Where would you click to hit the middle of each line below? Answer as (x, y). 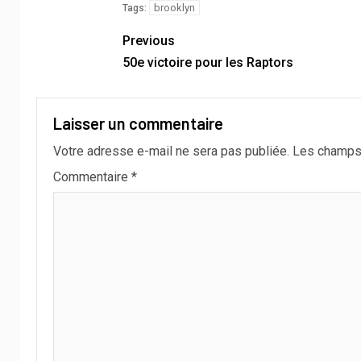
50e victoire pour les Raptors (207, 63)
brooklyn (174, 8)
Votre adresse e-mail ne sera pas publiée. (171, 151)
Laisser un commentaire (138, 124)
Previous (148, 41)
